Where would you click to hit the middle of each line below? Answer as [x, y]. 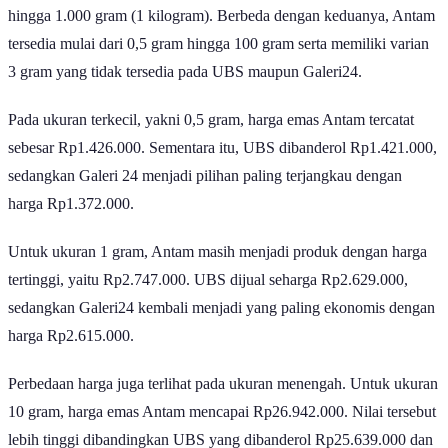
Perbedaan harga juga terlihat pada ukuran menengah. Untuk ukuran [223, 402]
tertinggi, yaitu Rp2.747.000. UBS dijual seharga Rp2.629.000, [208, 298]
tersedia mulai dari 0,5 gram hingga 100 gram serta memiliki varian [218, 62]
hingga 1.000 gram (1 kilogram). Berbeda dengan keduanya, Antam [221, 34]
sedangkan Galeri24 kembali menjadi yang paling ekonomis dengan [221, 326]
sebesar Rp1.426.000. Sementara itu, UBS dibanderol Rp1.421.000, [222, 166]
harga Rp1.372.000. [71, 222]
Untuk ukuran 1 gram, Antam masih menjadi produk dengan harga [217, 270]
